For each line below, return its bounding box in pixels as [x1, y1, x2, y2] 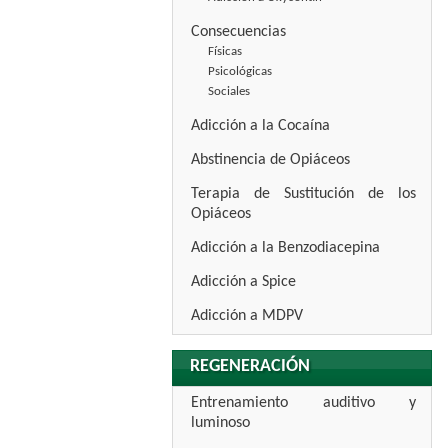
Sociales [208, 85, 250, 98]
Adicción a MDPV [191, 308, 303, 324]
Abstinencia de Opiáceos [191, 152, 350, 168]
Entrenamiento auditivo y [191, 395, 416, 411]
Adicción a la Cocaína [191, 118, 330, 134]
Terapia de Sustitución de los [191, 186, 416, 202]
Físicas [208, 45, 242, 58]
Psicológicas [208, 65, 272, 78]
